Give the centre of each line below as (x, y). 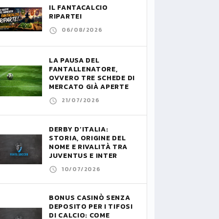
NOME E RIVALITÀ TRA (88, 147)
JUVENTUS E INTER (83, 155)
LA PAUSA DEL (74, 60)
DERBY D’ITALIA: (79, 129)
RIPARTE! (66, 17)
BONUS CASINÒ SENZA (90, 198)
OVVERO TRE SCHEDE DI (92, 78)
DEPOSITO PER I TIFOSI (91, 207)
